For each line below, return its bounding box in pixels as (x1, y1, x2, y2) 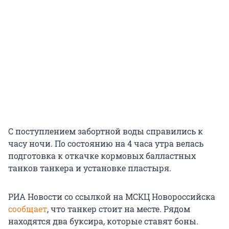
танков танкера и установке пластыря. (8, 163, 171, 174)
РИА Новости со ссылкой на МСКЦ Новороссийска (8, 191, 215, 202)
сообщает (8, 203, 47, 215)
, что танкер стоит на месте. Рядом (47, 203, 190, 215)
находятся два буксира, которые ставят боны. (8, 216, 198, 227)
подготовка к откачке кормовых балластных (8, 150, 196, 162)
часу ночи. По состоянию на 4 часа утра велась (8, 138, 203, 149)
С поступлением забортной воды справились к (8, 126, 203, 137)
